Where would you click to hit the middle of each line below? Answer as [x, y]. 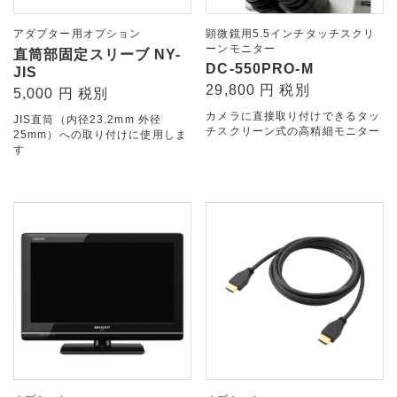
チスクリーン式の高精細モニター [293, 132]
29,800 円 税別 [258, 90]
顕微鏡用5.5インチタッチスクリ [291, 34]
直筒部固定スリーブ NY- [97, 55]
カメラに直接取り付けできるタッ [293, 117]
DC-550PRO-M [260, 69]
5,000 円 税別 [61, 94]
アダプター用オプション [78, 34]
